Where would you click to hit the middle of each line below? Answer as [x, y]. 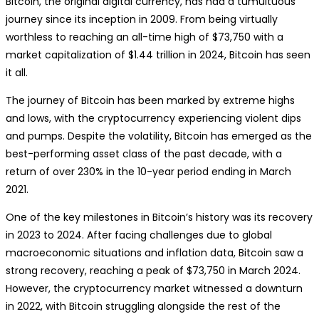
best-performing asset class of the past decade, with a [144, 154]
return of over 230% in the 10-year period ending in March [148, 172]
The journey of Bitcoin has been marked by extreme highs [150, 100]
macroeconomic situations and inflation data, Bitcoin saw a [155, 253]
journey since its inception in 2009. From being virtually [142, 19]
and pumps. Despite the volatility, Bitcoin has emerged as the [159, 136]
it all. [17, 73]
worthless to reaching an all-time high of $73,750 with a [145, 37]
